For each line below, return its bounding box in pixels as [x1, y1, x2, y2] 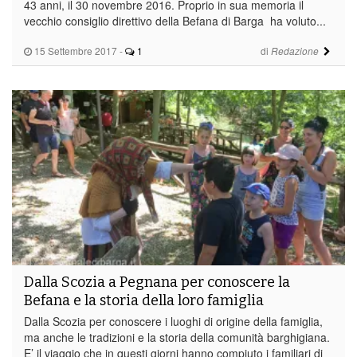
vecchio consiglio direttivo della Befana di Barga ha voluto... [24, 12, 326, 29]
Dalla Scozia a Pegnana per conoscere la [24, 273, 290, 291]
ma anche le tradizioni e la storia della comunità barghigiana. [24, 328, 330, 345]
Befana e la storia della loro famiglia [24, 291, 264, 309]
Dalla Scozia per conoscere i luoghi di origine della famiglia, [24, 312, 323, 329]
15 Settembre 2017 [32, 43, 117, 57]
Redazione [270, 44, 319, 57]
